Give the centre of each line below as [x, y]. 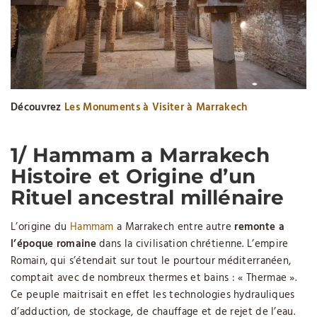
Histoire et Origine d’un [133, 176]
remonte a [259, 227]
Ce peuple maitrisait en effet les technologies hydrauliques [153, 295]
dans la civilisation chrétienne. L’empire [192, 244]
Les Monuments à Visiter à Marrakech [156, 107]
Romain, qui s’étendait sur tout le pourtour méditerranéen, [151, 261]
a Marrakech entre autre [174, 227]
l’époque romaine [53, 244]
